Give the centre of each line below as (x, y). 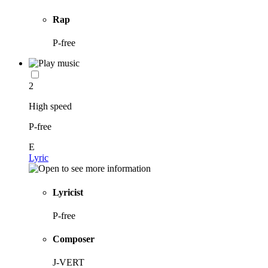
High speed (50, 106)
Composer (74, 239)
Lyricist (68, 192)
